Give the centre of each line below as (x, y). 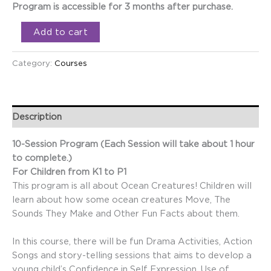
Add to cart (60, 32)
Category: (33, 63)
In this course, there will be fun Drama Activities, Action (132, 241)
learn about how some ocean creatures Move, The (121, 199)
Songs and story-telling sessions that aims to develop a (132, 255)
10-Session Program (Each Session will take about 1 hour (133, 143)
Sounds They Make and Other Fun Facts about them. (126, 213)
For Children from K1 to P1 (69, 171)
